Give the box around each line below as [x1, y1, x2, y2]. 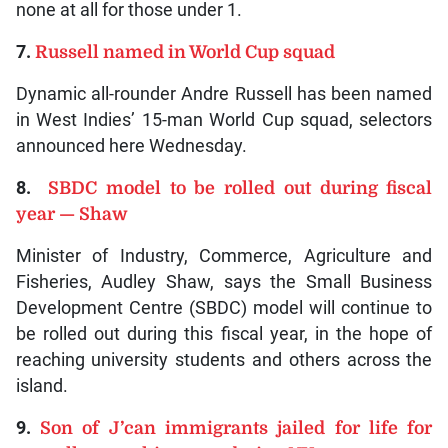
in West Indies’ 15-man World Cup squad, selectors [15, 110, 433, 131]
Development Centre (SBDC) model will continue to [15, 298, 433, 319]
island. [15, 376, 68, 397]
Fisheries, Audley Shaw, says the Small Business [15, 272, 433, 293]
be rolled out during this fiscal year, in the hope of [15, 324, 433, 345]
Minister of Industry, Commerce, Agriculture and [15, 246, 433, 267]
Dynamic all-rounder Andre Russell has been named [15, 84, 433, 105]
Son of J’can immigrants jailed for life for [40, 418, 433, 439]
